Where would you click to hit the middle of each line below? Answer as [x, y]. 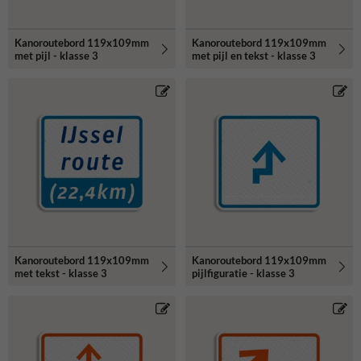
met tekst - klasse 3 [61, 273]
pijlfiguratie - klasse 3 [243, 273]
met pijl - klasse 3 [56, 55]
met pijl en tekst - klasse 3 [254, 55]
